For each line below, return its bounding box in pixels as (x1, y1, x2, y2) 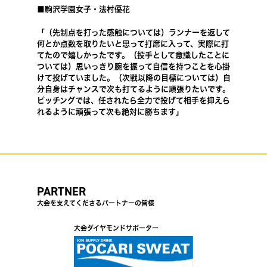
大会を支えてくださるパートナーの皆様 (36, 200, 154, 206)
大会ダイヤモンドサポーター (74, 225, 159, 231)
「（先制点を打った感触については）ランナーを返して (36, 29, 230, 37)
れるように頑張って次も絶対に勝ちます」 (36, 108, 184, 116)
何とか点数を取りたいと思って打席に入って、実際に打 (36, 40, 229, 48)
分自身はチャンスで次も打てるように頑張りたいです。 (36, 85, 230, 94)
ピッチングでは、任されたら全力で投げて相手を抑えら (36, 97, 230, 105)
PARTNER (36, 184, 86, 200)
